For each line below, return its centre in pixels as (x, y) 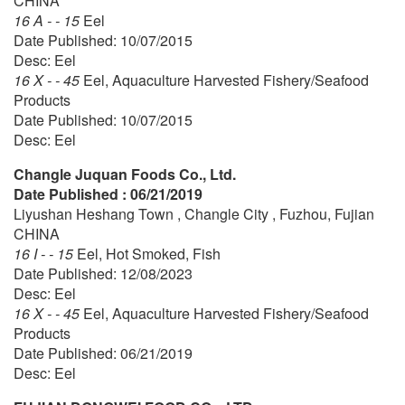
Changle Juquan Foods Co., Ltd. (125, 174)
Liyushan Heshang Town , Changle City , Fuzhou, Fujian (194, 213)
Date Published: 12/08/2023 (103, 273)
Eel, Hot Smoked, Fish (149, 253)
